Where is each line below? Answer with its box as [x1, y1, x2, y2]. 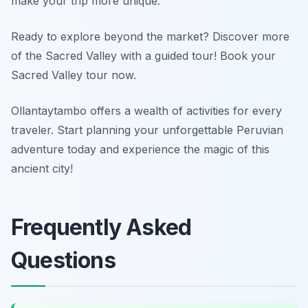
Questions [11, 247, 115, 274]
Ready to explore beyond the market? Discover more [11, 30, 289, 44]
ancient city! [11, 162, 73, 176]
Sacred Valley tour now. [11, 68, 136, 82]
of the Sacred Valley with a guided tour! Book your [11, 49, 276, 63]
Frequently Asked [11, 214, 192, 241]
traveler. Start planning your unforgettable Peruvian [11, 123, 283, 137]
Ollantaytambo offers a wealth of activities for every [11, 104, 282, 118]
